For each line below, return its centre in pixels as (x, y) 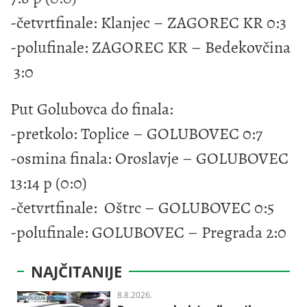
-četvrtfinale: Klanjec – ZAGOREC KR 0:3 (148, 22)
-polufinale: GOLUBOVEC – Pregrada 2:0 (148, 232)
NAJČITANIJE (76, 271)
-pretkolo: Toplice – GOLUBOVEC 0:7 (136, 133)
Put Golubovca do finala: (94, 109)
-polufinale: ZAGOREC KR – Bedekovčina (150, 47)
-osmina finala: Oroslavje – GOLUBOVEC (149, 158)
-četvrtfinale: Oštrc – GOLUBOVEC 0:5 (142, 207)
